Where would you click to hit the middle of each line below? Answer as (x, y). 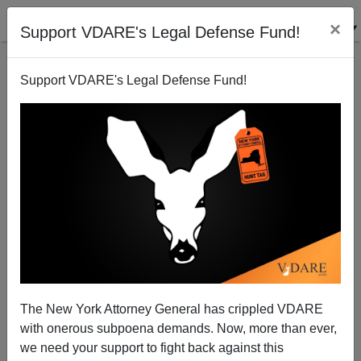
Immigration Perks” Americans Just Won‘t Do (180, 270)
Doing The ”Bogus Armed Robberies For (180, 255)
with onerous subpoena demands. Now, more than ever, (178, 328)
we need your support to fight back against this (152, 347)
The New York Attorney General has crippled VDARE (172, 309)
